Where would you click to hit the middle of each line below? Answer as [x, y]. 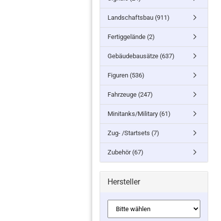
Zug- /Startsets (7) [133, 133]
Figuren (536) [126, 75]
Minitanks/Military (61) [139, 114]
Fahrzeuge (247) [130, 94]
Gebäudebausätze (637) [141, 56]
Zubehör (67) [126, 152]
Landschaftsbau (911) [139, 18]
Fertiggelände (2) [131, 37]
